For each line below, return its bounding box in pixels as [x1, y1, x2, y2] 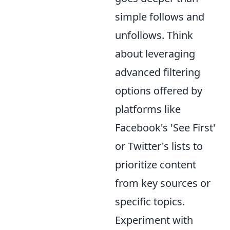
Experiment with [115, 213, 193, 227]
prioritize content [115, 157, 196, 171]
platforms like [115, 102, 181, 116]
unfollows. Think [115, 28, 193, 42]
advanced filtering [115, 65, 200, 79]
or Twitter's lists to [115, 139, 203, 153]
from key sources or [115, 176, 210, 190]
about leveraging [115, 46, 195, 61]
